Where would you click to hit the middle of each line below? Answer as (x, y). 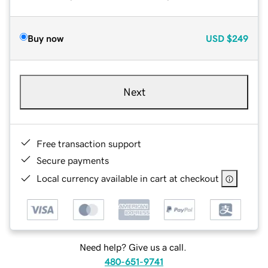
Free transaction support (89, 143)
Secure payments (73, 160)
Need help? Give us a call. (133, 247)
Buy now (45, 38)
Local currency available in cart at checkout (128, 178)
